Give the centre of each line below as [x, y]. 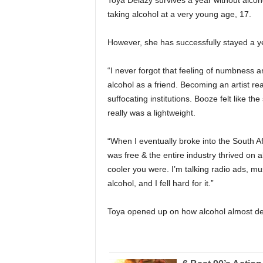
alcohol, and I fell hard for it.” [160, 183]
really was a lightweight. [151, 113]
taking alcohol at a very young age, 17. [179, 14]
